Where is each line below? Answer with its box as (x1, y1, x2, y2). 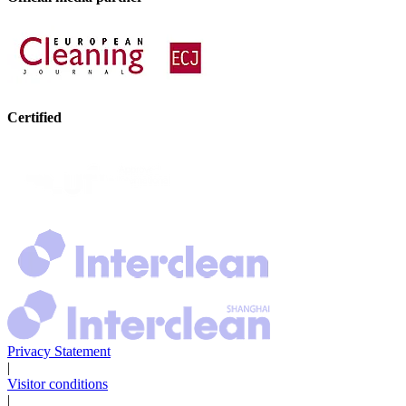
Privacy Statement (7, 343, 111, 360)
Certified (7, 109, 62, 125)
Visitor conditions (7, 376, 108, 392)
